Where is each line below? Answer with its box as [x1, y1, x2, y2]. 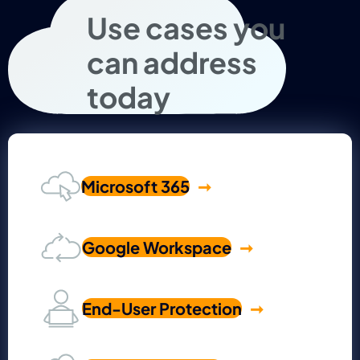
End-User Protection [82, 298, 242, 319]
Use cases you [87, 9, 286, 46]
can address [87, 43, 258, 80]
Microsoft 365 [81, 176, 190, 197]
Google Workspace [82, 237, 231, 258]
